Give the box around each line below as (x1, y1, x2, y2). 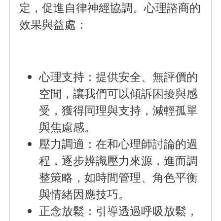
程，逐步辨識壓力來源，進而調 (39, 152, 198, 169)
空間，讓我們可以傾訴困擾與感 (39, 85, 198, 102)
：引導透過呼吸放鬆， (84, 203, 198, 219)
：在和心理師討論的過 (84, 136, 198, 152)
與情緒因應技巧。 (39, 186, 130, 202)
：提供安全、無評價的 (84, 69, 198, 85)
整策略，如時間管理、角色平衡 (39, 169, 198, 185)
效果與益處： (19, 16, 88, 32)
